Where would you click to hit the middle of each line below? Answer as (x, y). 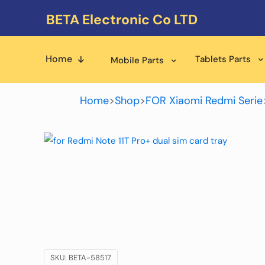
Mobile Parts (137, 60)
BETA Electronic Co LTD (122, 20)
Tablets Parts (223, 59)
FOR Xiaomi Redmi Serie (204, 101)
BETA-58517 (90, 258)
